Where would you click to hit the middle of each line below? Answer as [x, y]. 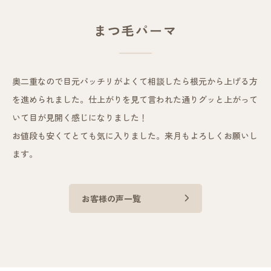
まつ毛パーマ [135, 30]
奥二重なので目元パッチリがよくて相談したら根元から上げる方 [135, 81]
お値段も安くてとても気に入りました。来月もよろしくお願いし [135, 135]
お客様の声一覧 [111, 198]
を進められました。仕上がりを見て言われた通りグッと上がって [135, 99]
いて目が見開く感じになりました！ [80, 117]
